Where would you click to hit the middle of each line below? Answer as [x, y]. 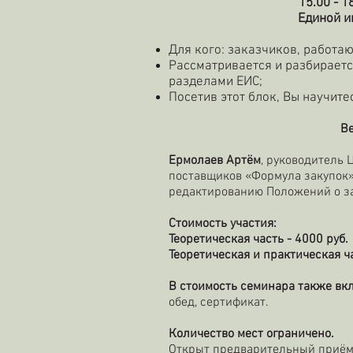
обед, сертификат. [219, 303]
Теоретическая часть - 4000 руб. [258, 240]
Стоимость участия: [223, 224]
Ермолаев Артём [215, 161]
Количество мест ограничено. [251, 334]
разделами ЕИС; [216, 82]
